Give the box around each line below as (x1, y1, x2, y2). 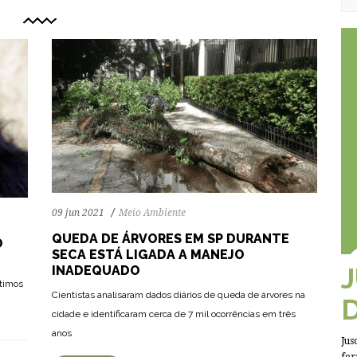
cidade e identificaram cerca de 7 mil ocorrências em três (52, 308, 296, 320)
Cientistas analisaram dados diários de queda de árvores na (52, 288, 305, 300)
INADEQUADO (52, 262, 140, 278)
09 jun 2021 (52, 206, 104, 218)
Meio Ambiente (119, 206, 186, 218)
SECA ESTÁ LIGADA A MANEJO (52, 246, 245, 262)
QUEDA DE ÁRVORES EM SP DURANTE (52, 230, 289, 246)
